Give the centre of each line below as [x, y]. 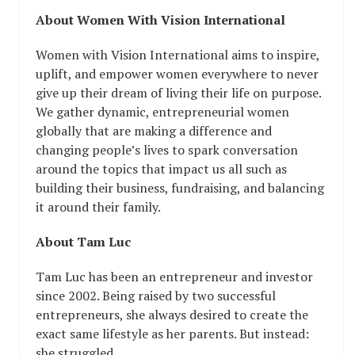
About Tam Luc [83, 242]
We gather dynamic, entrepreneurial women [162, 112]
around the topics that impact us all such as [161, 169]
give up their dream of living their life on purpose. [178, 93]
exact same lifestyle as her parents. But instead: [172, 334]
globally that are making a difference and [154, 131]
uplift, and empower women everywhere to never [177, 74]
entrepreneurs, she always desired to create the [172, 315]
